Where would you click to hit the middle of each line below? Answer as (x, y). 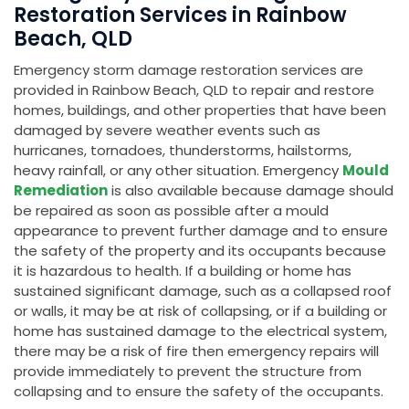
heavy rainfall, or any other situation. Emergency (178, 171)
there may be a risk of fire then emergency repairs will (196, 351)
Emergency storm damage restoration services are (189, 70)
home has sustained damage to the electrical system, (200, 331)
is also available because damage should (251, 191)
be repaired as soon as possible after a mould (171, 211)
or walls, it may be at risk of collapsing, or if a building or (200, 311)
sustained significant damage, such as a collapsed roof (203, 291)
